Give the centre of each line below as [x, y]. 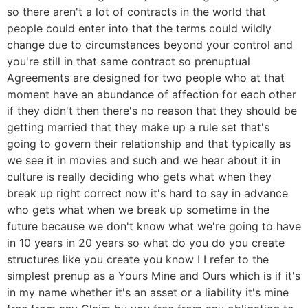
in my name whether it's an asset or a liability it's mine [148, 293]
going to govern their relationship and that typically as [149, 144]
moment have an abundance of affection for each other [152, 95]
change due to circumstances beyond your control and [150, 45]
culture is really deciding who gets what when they [139, 177]
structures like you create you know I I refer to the [138, 260]
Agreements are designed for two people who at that [146, 78]
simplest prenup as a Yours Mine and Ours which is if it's [154, 276]
